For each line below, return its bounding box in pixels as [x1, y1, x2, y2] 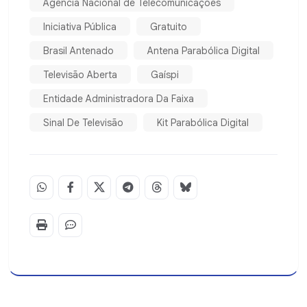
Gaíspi [151, 68, 179, 81]
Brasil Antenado [43, 44, 114, 57]
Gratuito [150, 20, 187, 33]
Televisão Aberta [43, 68, 117, 81]
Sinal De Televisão [43, 116, 123, 129]
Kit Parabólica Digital [157, 116, 249, 129]
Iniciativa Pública [43, 20, 116, 33]
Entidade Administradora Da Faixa [43, 92, 194, 105]
